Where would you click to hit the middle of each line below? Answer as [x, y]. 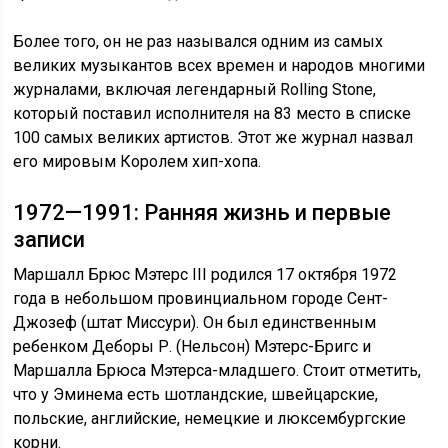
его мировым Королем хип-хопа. [137, 161]
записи [49, 239]
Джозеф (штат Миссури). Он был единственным [195, 322]
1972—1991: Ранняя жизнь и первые [202, 212]
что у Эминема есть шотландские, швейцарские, [196, 394]
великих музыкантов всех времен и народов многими [219, 65]
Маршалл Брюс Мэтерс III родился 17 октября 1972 [205, 274]
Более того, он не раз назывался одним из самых [198, 41]
